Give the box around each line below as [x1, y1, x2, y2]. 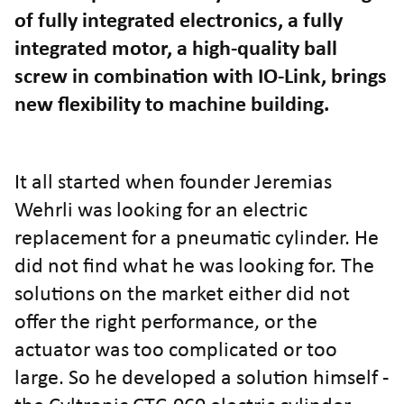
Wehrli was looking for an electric [14, 200, 308, 222]
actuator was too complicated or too [14, 340, 337, 362]
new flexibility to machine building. [14, 95, 329, 116]
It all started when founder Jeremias [14, 172, 332, 194]
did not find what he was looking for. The [14, 256, 374, 278]
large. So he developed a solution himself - [14, 368, 389, 390]
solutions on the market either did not [14, 284, 350, 306]
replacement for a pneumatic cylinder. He [14, 228, 379, 250]
